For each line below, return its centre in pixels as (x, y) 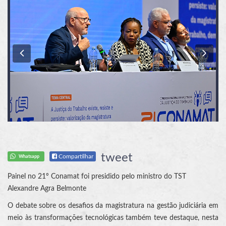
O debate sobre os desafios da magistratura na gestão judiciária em (113, 206)
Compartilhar (75, 157)
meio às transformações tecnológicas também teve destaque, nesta (113, 218)
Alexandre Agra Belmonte (47, 189)
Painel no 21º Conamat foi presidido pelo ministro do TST (97, 177)
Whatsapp (29, 157)
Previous (46, 53)
